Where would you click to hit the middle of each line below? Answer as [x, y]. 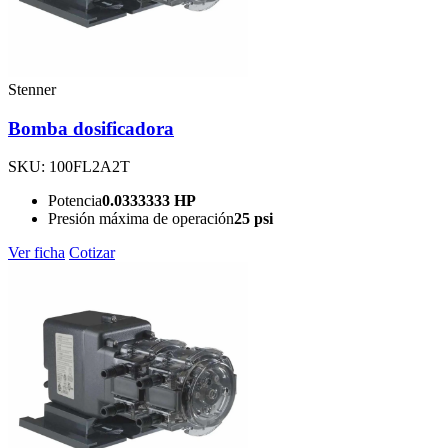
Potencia [75, 201]
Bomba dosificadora [91, 128]
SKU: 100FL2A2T [69, 167]
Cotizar [92, 253]
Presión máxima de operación [141, 219]
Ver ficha [36, 253]
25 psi [253, 219]
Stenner [32, 89]
